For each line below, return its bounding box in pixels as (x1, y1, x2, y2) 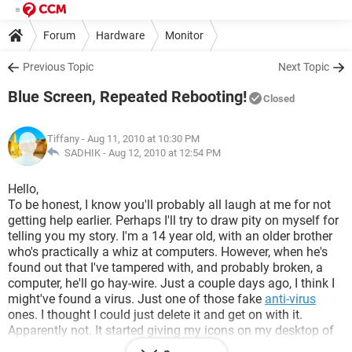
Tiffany (47, 133, 79, 145)
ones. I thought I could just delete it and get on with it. (8, 307, 302, 322)
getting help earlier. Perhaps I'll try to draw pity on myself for (8, 213, 339, 228)
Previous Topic (23, 60, 93, 73)
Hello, (8, 181, 38, 196)
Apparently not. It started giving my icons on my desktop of (8, 323, 334, 338)
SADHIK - (60, 147, 108, 159)
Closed (263, 93, 295, 104)
